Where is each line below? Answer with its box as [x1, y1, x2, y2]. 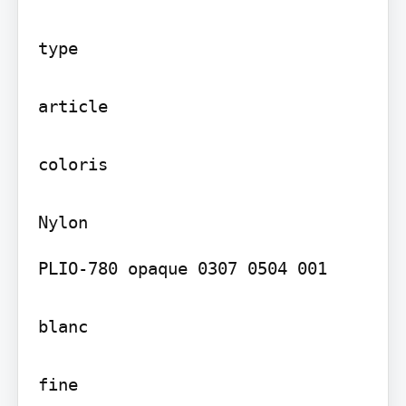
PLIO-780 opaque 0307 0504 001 [37, 258, 327, 279]
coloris [37, 154, 108, 175]
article [37, 96, 108, 117]
